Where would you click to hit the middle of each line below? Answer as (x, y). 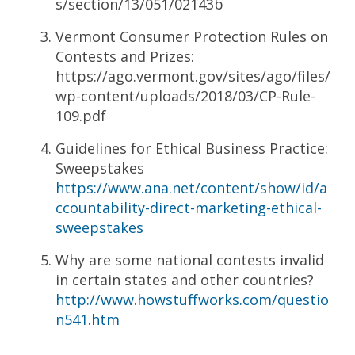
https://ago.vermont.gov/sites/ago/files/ (193, 76)
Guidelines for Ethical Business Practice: (192, 148)
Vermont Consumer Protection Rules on (192, 36)
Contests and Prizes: (125, 56)
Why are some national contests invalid (190, 260)
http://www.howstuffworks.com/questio (192, 299)
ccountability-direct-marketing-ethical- (189, 207)
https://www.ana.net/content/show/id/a (191, 187)
